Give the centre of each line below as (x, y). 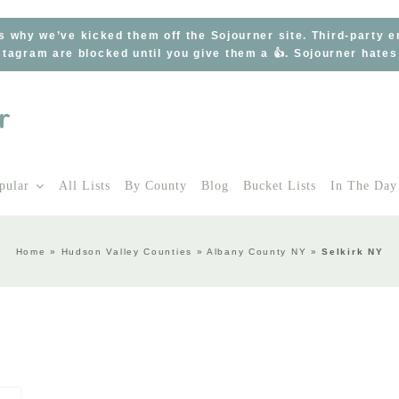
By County (156, 186)
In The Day (364, 186)
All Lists (85, 186)
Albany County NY (257, 251)
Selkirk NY (353, 251)
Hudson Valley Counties (126, 251)
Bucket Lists (280, 186)
